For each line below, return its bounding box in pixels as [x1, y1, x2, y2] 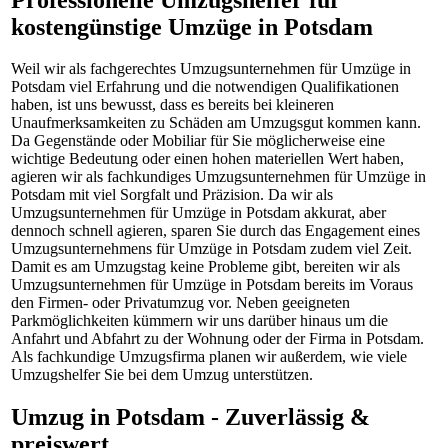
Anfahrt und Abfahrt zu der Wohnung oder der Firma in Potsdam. [11, 330, 424, 348]
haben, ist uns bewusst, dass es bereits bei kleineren [11, 96, 334, 114]
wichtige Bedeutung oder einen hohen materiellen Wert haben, [11, 150, 404, 168]
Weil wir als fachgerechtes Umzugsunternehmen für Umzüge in [11, 60, 411, 78]
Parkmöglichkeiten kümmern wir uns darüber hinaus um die [11, 312, 388, 330]
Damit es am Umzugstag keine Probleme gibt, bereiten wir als [11, 258, 400, 276]
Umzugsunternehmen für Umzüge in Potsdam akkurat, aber [11, 204, 386, 222]
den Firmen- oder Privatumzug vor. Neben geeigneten [11, 294, 350, 312]
